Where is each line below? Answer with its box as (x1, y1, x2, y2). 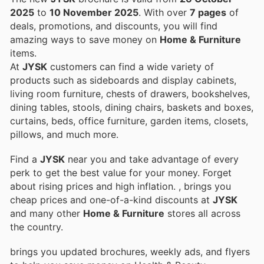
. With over (144, 6, 190, 18)
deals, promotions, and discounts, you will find (10, 19, 217, 32)
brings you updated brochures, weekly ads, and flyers (10, 246, 250, 258)
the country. (10, 221, 63, 233)
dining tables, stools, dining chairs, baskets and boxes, (10, 101, 253, 113)
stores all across (164, 207, 240, 219)
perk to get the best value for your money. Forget (10, 167, 232, 179)
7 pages (190, 6, 226, 18)
